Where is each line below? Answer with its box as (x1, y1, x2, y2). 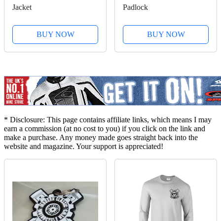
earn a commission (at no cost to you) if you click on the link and (4, 124, 205, 133)
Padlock (123, 2, 148, 11)
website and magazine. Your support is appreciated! (4, 142, 163, 150)
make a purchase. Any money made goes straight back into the (4, 133, 198, 142)
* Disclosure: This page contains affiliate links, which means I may (4, 115, 212, 124)
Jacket (12, 2, 32, 11)
